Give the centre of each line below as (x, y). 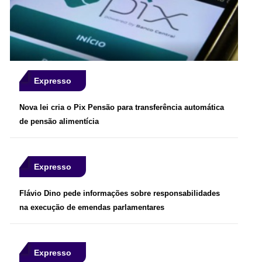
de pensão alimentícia (59, 121)
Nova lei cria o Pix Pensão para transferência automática (122, 107)
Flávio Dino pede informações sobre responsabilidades (120, 193)
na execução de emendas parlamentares (92, 207)
